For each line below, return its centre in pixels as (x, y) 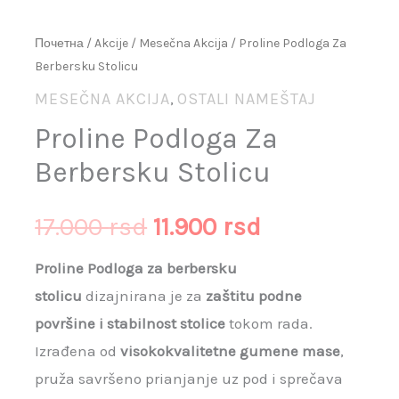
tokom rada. (269, 324)
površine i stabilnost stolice (130, 324)
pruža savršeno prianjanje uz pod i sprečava (189, 379)
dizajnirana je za (144, 296)
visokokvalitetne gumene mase (231, 351)
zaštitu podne (254, 296)
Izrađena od (78, 351)
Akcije (112, 43)
